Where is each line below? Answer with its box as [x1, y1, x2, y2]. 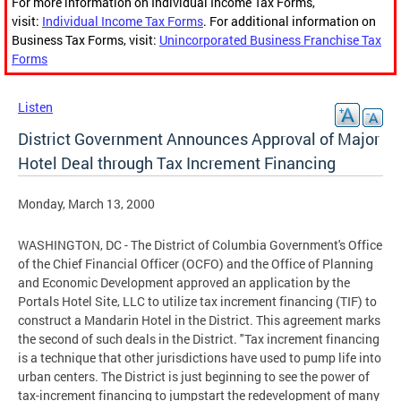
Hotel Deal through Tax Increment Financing [18, 152, 336, 175]
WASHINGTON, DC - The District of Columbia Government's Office [18, 236, 382, 254]
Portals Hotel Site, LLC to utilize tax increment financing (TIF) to [18, 293, 377, 311]
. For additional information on [203, 13, 376, 30]
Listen [18, 98, 53, 116]
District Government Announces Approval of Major [18, 128, 380, 150]
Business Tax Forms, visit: [12, 31, 159, 49]
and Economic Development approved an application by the [18, 274, 350, 292]
